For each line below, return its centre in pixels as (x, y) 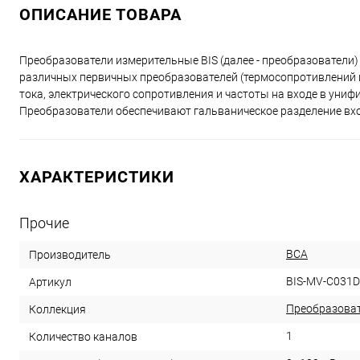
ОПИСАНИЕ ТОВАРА (100, 14)
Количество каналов (83, 336)
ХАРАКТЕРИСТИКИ (97, 176)
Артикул (50, 282)
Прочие (44, 223)
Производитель (70, 254)
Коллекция (57, 309)
